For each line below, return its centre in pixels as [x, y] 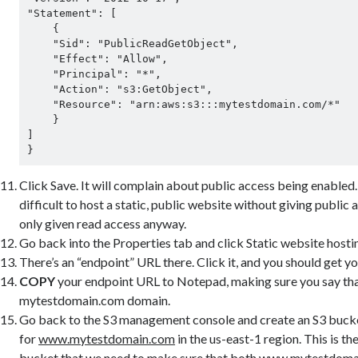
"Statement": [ [72, 14]
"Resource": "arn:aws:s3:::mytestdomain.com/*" [40, 105]
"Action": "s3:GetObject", [40, 89]
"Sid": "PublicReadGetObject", [40, 44]
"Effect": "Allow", [40, 59]
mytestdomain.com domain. [95, 300]
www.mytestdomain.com [107, 338]
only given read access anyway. [103, 223]
